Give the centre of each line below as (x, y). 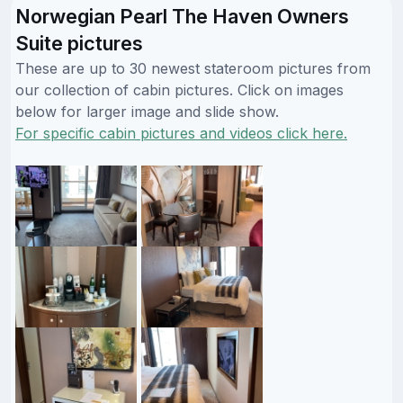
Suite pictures (79, 43)
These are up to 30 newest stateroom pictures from (193, 68)
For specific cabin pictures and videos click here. (181, 133)
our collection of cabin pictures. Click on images (179, 90)
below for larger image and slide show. (147, 111)
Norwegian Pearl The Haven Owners (182, 16)
